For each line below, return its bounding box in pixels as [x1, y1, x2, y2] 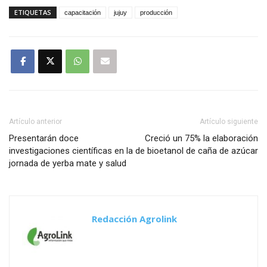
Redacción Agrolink [92, 212, 177, 225]
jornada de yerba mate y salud [9, 157, 126, 169]
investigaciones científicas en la [9, 145, 133, 156]
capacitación [64, 8, 101, 16]
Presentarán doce [9, 132, 79, 144]
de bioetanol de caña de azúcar [135, 145, 258, 156]
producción [140, 8, 172, 16]
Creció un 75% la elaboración [145, 132, 258, 144]
